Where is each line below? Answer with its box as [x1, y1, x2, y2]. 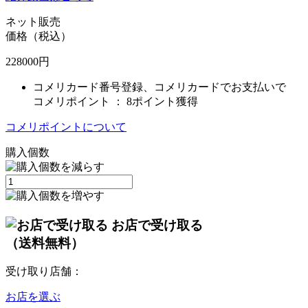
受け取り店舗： [5, 265, 82, 278]
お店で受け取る [111, 217, 203, 232]
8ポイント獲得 [126, 95, 198, 107]
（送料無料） [5, 235, 84, 250]
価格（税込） [5, 30, 71, 42]
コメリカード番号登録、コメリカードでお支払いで [33, 80, 286, 93]
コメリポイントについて [5, 120, 126, 133]
